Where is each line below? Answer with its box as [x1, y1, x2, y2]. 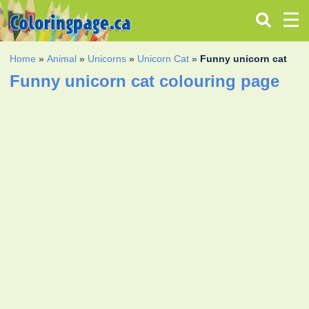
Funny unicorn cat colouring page [10, 71, 280, 90]
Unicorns [88, 52, 127, 64]
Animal [47, 52, 77, 64]
